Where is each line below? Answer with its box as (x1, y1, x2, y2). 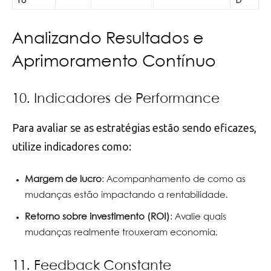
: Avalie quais (170, 212, 226, 221)
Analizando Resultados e (12, 31, 204, 47)
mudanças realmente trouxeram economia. (25, 228, 218, 237)
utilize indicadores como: (12, 140, 131, 152)
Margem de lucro (25, 175, 102, 184)
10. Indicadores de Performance (12, 92, 220, 106)
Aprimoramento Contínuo (12, 54, 216, 70)
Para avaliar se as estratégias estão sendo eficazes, (12, 121, 256, 134)
